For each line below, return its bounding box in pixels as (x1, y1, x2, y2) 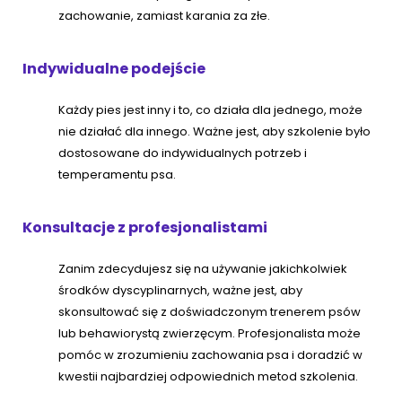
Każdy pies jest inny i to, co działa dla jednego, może (58, 101, 363, 119)
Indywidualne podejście (22, 58, 205, 80)
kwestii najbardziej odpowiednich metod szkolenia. (58, 368, 358, 386)
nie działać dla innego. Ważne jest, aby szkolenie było (58, 123, 371, 141)
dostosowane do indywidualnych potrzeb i (58, 144, 307, 162)
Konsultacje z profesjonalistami (22, 217, 267, 239)
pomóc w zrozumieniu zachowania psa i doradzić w (58, 346, 363, 364)
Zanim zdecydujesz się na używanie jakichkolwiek (58, 260, 347, 278)
